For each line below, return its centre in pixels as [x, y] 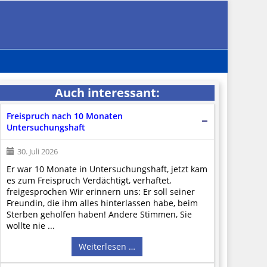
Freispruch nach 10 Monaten [64, 116]
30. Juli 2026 [37, 151]
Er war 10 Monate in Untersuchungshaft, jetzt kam [107, 169]
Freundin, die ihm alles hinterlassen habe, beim [102, 203]
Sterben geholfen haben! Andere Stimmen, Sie [99, 214]
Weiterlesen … [107, 246]
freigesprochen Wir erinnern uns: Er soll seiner [100, 191]
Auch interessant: [107, 92]
